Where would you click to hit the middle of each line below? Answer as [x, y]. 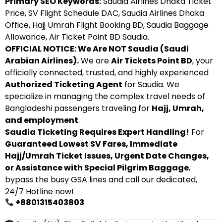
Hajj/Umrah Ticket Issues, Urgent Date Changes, [107, 156]
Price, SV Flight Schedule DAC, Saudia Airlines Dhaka [105, 13]
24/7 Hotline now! [39, 192]
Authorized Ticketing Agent [64, 84]
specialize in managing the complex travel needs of [105, 96]
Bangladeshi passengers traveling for [78, 108]
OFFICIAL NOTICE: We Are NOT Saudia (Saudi [97, 49]
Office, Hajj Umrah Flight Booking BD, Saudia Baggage [107, 25]
